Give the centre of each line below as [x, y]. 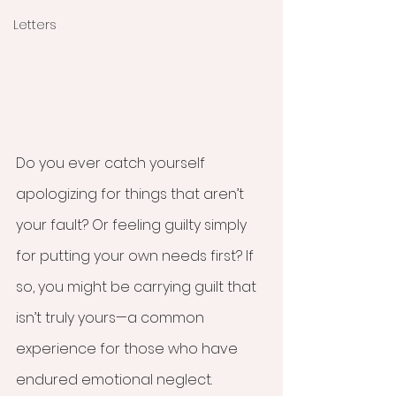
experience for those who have [129, 349]
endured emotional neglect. [114, 380]
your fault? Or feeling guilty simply [133, 225]
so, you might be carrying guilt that [138, 287]
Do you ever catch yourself [112, 164]
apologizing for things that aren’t [132, 194]
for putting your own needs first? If [137, 256]
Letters [35, 25]
